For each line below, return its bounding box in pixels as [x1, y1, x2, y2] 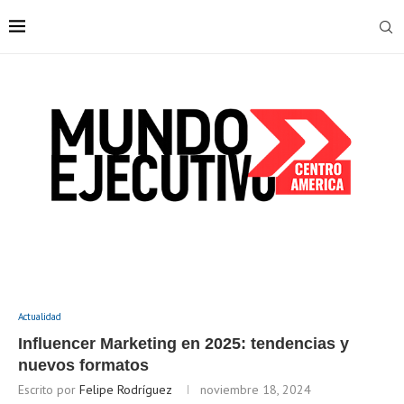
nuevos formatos [18, 356, 149, 375]
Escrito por [18, 381, 79, 399]
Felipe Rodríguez [79, 381, 172, 399]
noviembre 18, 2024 [200, 381, 311, 399]
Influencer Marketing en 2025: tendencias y [18, 335, 349, 353]
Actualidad [18, 310, 61, 324]
